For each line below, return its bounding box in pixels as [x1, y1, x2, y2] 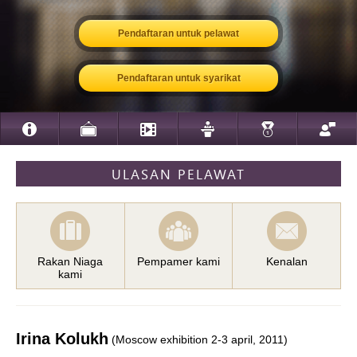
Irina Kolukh [16, 330, 108, 347]
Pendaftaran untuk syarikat [116, 73, 241, 84]
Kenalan [265, 255, 308, 268]
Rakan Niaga [37, 255, 104, 268]
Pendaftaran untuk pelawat [118, 28, 239, 39]
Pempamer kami [137, 255, 220, 268]
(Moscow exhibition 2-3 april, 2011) [112, 332, 288, 346]
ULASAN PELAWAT [112, 165, 245, 182]
